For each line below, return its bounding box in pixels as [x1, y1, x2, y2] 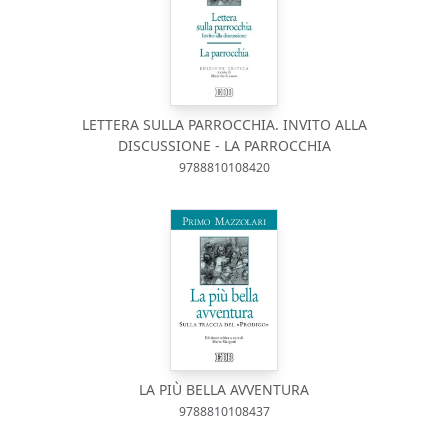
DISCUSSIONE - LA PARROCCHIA [117, 135, 331, 155]
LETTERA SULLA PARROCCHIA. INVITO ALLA [81, 114, 367, 134]
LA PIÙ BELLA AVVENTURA [139, 379, 309, 399]
